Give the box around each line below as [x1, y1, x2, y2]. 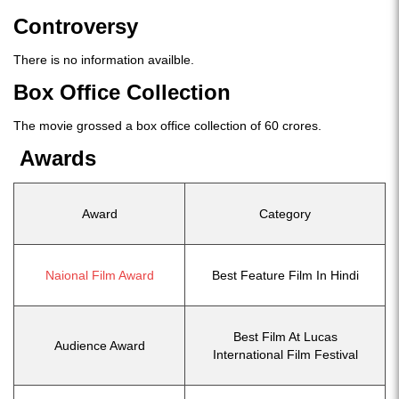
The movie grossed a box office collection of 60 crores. [13, 118, 322, 133]
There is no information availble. [13, 52, 194, 67]
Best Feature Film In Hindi [211, 267, 359, 282]
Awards [20, 145, 96, 170]
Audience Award [53, 338, 145, 353]
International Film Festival [212, 346, 358, 362]
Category [259, 206, 311, 221]
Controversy [13, 13, 138, 38]
